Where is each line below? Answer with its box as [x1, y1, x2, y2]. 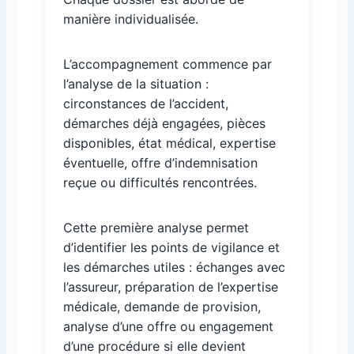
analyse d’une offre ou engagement [63, 318, 273, 334]
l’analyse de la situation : [63, 76, 209, 92]
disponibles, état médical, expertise [63, 135, 276, 151]
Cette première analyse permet [63, 220, 249, 235]
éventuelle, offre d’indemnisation [63, 155, 258, 171]
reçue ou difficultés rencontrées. [63, 175, 257, 190]
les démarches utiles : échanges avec [63, 259, 285, 275]
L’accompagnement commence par [63, 56, 272, 72]
